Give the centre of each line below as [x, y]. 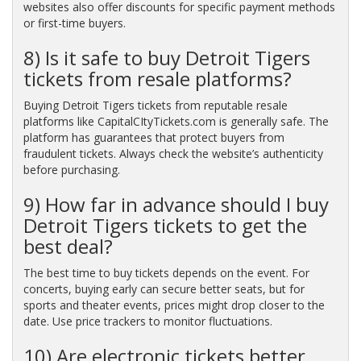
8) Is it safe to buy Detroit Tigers [166, 57]
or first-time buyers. [74, 23]
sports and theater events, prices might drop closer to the [174, 305]
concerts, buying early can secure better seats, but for [164, 288]
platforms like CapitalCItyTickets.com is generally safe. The [176, 121]
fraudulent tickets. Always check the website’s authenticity [173, 153]
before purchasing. [71, 169]
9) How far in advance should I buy [176, 204]
